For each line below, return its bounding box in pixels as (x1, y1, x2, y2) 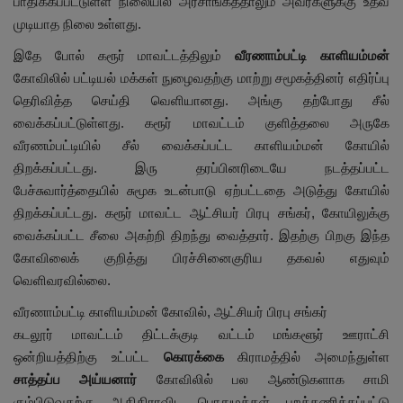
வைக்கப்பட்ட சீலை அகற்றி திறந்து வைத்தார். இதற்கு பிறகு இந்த (13, 227, 390, 243)
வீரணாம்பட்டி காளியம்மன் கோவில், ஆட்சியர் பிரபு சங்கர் (13, 303, 327, 319)
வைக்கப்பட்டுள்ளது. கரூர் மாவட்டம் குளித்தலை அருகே (13, 114, 390, 130)
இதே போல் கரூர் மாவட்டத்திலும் (13, 47, 236, 63)
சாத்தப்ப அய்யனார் (13, 371, 138, 387)
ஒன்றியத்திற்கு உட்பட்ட (13, 348, 149, 364)
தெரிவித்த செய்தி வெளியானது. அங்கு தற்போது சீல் (13, 92, 390, 108)
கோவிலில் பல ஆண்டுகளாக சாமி (137, 371, 390, 387)
